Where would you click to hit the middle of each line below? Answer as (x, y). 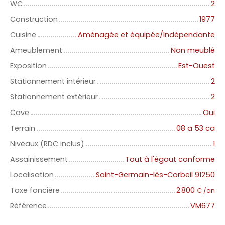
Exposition (28, 66)
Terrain (23, 128)
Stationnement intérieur (53, 82)
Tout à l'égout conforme (170, 159)
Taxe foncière (35, 191)
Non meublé (193, 50)
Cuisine (23, 35)
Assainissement (39, 159)
